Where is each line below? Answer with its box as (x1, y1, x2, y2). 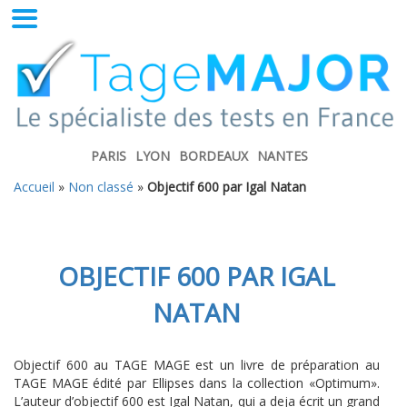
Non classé (68, 177, 134, 195)
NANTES (256, 146, 308, 164)
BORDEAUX (178, 146, 248, 164)
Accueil (14, 177, 55, 195)
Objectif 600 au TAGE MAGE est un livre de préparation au (14, 356, 380, 374)
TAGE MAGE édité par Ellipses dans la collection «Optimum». (14, 374, 380, 392)
